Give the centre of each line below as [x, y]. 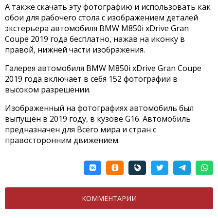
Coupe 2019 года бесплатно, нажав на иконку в [95, 39]
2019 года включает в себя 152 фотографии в [91, 79]
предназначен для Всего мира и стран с [81, 129]
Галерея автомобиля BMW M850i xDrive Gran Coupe [103, 68]
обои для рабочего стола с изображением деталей [101, 17]
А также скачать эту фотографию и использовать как [108, 7]
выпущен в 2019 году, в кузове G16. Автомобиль [98, 118]
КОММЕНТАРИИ [109, 198]
